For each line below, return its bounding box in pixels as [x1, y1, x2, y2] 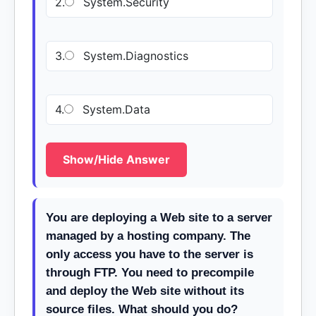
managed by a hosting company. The [46, 229, 250, 243]
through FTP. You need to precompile [46, 266, 254, 279]
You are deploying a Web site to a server [46, 211, 272, 224]
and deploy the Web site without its [46, 284, 244, 298]
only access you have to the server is [46, 248, 253, 261]
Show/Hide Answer [63, 152, 170, 166]
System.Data [79, 102, 150, 116]
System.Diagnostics [80, 49, 188, 63]
